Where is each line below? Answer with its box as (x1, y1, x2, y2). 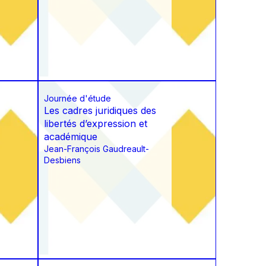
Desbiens (44, 155, 81, 166)
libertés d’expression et (44, 118, 147, 130)
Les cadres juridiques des (44, 104, 156, 117)
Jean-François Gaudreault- (44, 144, 149, 154)
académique (44, 131, 97, 143)
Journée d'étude (44, 93, 111, 104)
